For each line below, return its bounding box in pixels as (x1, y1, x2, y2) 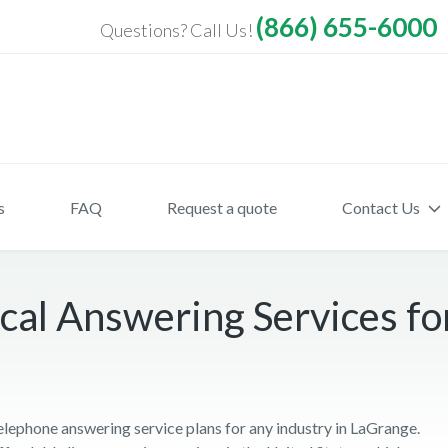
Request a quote (167, 198, 277, 217)
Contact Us (342, 198, 420, 217)
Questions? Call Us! (100, 18, 256, 41)
